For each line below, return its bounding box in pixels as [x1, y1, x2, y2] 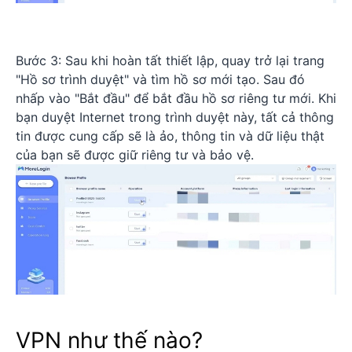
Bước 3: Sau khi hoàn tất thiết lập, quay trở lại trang [16, 53, 324, 69]
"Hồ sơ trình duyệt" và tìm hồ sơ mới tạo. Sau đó [16, 71, 305, 88]
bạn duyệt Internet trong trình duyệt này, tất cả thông [16, 109, 334, 126]
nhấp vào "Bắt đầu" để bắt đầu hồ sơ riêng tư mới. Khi [16, 90, 336, 107]
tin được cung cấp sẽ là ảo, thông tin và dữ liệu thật [16, 128, 324, 145]
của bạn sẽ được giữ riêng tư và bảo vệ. [16, 147, 254, 163]
